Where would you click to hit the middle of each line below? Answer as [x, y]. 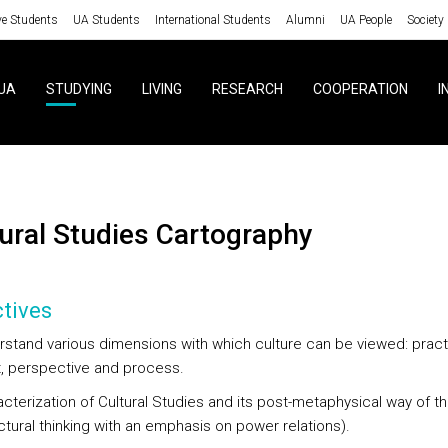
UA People [365, 19]
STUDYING [78, 89]
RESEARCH [247, 89]
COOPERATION [360, 89]
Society [425, 19]
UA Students [106, 19]
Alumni [305, 19]
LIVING [161, 89]
